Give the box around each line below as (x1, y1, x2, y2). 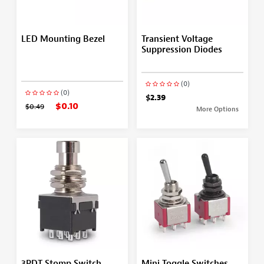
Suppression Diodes (141, 44, 222, 55)
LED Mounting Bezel (21, 33, 105, 45)
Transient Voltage (141, 33, 213, 45)
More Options (196, 104, 239, 113)
